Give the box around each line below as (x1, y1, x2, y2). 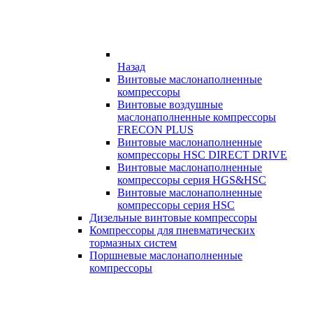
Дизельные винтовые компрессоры (89, 212, 257, 224)
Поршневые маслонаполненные (89, 249, 242, 261)
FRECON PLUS (117, 124, 194, 136)
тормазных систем (89, 237, 177, 249)
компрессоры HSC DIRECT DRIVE (117, 149, 287, 161)
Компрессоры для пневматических (89, 224, 255, 236)
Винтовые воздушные (117, 99, 223, 110)
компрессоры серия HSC (117, 199, 235, 211)
